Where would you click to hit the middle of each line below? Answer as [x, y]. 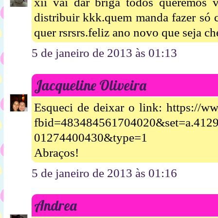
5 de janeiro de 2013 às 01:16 [104, 173]
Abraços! [56, 152]
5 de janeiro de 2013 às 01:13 [104, 53]
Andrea [55, 205]
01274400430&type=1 [91, 137]
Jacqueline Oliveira [90, 85]
